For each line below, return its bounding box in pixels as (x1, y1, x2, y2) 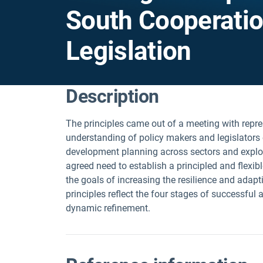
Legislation (66, 36, 191, 66)
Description (66, 85, 159, 107)
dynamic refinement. (66, 203, 150, 214)
